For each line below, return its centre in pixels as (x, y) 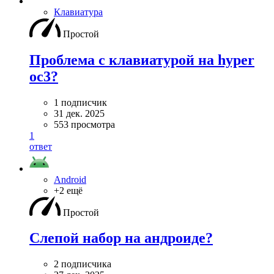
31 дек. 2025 (79, 113)
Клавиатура (78, 12)
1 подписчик (80, 102)
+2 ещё (68, 190)
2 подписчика (83, 264)
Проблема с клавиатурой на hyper (142, 60)
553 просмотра (84, 124)
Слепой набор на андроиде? (121, 238)
